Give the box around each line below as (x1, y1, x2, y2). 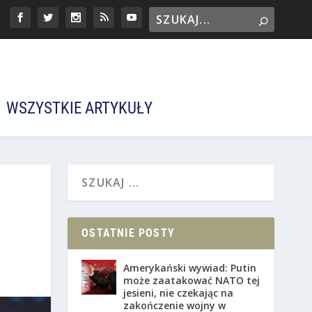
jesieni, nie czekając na (123, 286, 234, 300)
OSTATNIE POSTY (81, 226, 175, 240)
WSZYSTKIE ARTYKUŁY (6, 99, 153, 118)
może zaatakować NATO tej (123, 274, 260, 288)
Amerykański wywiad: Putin (123, 261, 257, 275)
